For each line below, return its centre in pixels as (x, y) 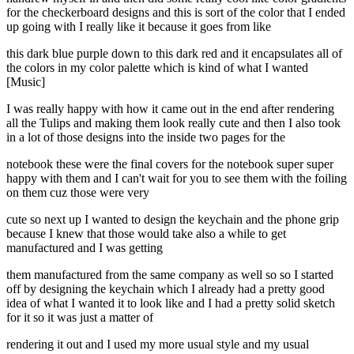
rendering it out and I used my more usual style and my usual (158, 345)
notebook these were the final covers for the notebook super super (170, 164)
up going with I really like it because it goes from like (139, 27)
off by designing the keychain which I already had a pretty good (166, 289)
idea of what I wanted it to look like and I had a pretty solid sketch (171, 303)
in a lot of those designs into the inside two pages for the (146, 137)
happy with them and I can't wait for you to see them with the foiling (177, 179)
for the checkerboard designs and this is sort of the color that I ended (176, 13)
